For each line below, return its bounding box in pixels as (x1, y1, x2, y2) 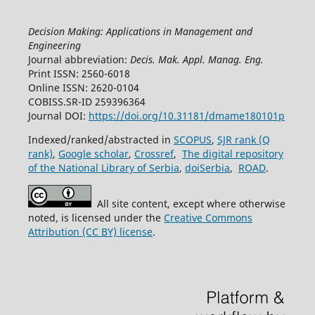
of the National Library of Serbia (27, 161, 179, 175)
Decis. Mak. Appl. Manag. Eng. (129, 53, 264, 67)
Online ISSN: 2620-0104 (27, 81, 139, 95)
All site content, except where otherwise (91, 197, 285, 211)
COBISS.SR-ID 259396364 (27, 95, 146, 109)
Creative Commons (163, 211, 252, 225)
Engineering (27, 39, 81, 53)
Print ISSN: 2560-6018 (27, 67, 130, 81)
